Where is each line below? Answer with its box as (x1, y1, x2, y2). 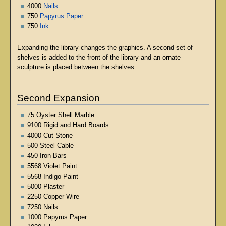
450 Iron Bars (27, 152, 67, 160)
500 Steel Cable (27, 142, 74, 150)
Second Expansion (17, 92, 100, 103)
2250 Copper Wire (27, 193, 79, 201)
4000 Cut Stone (27, 132, 73, 139)
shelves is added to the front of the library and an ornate (17, 54, 181, 62)
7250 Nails (27, 203, 58, 211)
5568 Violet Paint (27, 162, 77, 170)
